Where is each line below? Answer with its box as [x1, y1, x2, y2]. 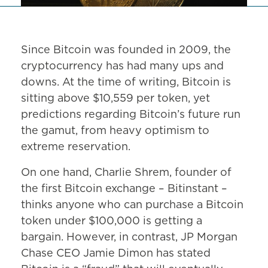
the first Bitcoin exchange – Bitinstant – [21, 184, 227, 195]
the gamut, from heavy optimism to [21, 126, 209, 137]
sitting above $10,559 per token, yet [21, 93, 210, 105]
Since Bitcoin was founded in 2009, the [21, 45, 231, 56]
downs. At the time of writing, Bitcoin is [21, 77, 231, 89]
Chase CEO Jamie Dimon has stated [21, 248, 211, 260]
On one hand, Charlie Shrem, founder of [21, 167, 232, 179]
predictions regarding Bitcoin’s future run [21, 109, 240, 121]
